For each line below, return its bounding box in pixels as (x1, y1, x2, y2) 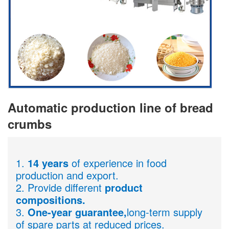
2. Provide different (16, 179, 105, 195)
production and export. (16, 167, 119, 182)
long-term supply (127, 204, 202, 219)
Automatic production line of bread (8, 98, 213, 116)
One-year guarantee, (28, 204, 127, 219)
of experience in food (68, 155, 167, 170)
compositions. (16, 192, 85, 207)
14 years (28, 155, 68, 170)
